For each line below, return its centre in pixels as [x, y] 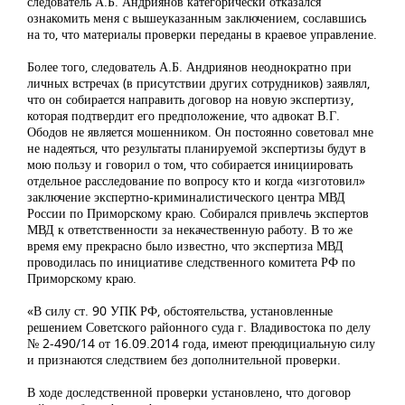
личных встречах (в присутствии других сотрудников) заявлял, [198, 83]
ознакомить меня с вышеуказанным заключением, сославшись [197, 18]
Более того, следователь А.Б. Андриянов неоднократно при [189, 67]
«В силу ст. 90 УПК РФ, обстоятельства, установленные [180, 311]
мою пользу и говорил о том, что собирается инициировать [190, 165]
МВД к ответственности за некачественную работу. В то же [190, 230]
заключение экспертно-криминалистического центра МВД [186, 197]
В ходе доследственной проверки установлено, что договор [189, 392]
